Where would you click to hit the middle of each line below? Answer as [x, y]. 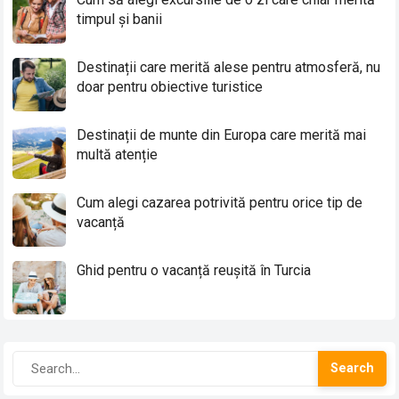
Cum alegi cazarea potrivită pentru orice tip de [220, 203]
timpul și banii [120, 20]
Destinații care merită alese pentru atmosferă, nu [229, 68]
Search [352, 369]
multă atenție [118, 155]
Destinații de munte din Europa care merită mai [222, 135]
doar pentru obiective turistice [170, 87]
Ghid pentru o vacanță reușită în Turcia [194, 271]
